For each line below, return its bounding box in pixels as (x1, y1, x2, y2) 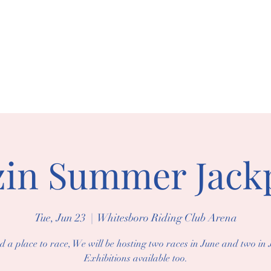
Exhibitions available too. (83, 252, 188, 264)
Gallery (79, 91, 107, 101)
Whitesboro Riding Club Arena (97, 211, 237, 224)
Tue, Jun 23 (34, 211, 86, 224)
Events (40, 91, 67, 101)
